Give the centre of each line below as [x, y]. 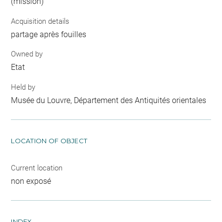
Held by [23, 87]
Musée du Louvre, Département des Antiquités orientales [109, 100]
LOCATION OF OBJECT [49, 140]
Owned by [27, 54]
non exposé [31, 181]
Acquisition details [40, 21]
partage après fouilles [49, 34]
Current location [37, 168]
